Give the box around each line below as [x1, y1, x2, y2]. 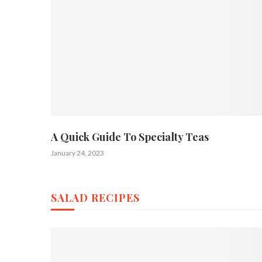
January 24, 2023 [51, 148, 104, 157]
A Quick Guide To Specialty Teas [51, 129, 209, 144]
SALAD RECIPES [51, 191, 140, 205]
